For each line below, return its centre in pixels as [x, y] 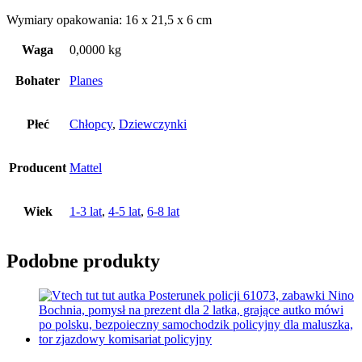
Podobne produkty [83, 261]
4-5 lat [124, 211]
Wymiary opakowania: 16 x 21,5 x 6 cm [109, 19]
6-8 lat [163, 211]
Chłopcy [91, 124]
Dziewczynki [153, 124]
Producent [38, 167]
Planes [86, 80]
